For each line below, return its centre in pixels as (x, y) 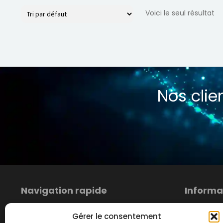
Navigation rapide (64, 190)
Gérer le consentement (117, 216)
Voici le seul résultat (180, 13)
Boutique (36, 208)
